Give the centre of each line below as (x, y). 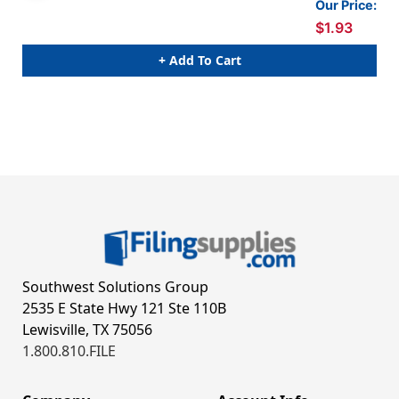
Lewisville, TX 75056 (87, 329)
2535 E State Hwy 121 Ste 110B (124, 308)
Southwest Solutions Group (115, 286)
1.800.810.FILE (69, 350)
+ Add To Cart (199, 61)
